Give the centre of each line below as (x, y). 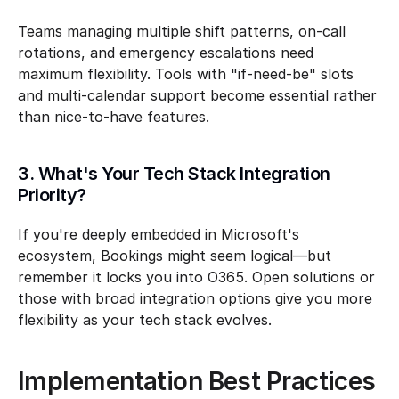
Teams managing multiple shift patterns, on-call (182, 31)
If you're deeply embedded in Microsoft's (159, 234)
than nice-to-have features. (114, 117)
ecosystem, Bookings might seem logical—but (175, 256)
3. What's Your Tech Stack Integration (174, 174)
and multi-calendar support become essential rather (197, 95)
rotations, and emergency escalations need (166, 53)
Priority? (52, 195)
